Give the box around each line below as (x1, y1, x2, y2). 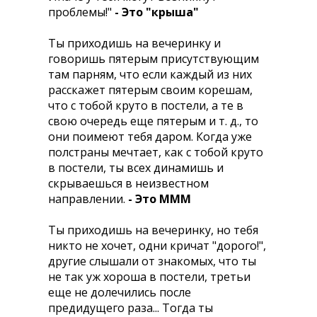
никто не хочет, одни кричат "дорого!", (48, 238, 266, 253)
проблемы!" (48, 4, 115, 20)
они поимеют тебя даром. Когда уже (48, 129, 252, 144)
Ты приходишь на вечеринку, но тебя (48, 222, 258, 238)
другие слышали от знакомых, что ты (48, 253, 256, 269)
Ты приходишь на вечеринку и (48, 35, 221, 51)
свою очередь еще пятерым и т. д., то (48, 113, 258, 129)
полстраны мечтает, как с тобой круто (48, 144, 263, 160)
